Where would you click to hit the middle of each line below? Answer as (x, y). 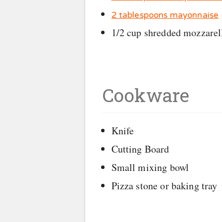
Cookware (146, 95)
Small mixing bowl (150, 167)
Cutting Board (140, 149)
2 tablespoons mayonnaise (165, 15)
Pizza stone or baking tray (164, 185)
